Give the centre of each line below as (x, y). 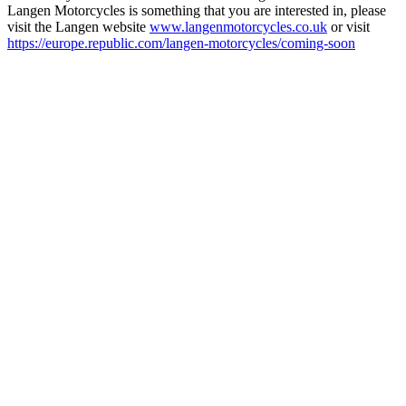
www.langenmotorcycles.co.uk (238, 26)
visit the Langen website (78, 26)
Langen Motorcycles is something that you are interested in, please (197, 10)
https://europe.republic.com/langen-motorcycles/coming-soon (181, 43)
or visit (348, 26)
